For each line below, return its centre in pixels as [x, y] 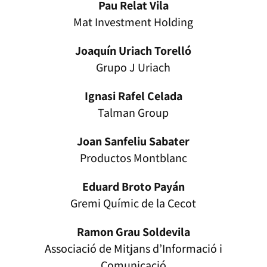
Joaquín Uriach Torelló [133, 51]
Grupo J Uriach [133, 68]
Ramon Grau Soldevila [133, 232]
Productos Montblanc [133, 158]
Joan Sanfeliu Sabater [133, 142]
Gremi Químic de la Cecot [133, 204]
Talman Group [133, 113]
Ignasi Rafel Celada [133, 96]
